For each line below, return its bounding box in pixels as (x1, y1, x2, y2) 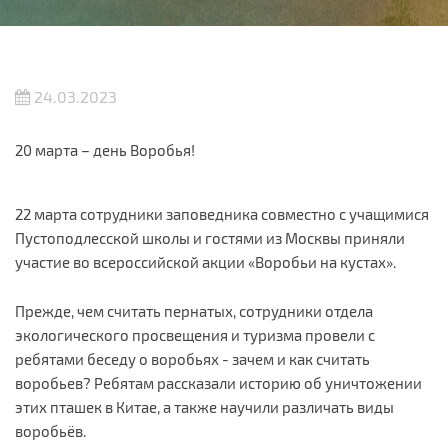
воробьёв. (15, 421, 86, 440)
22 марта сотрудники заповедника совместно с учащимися (15, 204, 429, 223)
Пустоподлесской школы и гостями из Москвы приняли (15, 228, 405, 247)
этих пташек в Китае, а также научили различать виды (15, 397, 394, 416)
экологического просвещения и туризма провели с (15, 325, 375, 344)
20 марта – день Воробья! (15, 141, 195, 159)
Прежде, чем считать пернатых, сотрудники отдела (15, 301, 373, 320)
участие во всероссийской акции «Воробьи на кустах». (15, 252, 396, 271)
